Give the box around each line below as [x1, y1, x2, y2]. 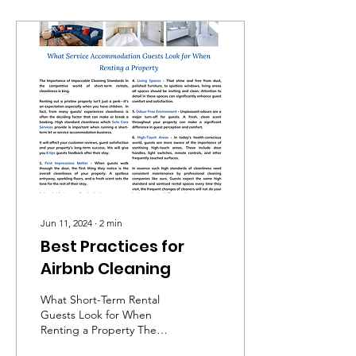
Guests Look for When [41, 308, 152, 322]
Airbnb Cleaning [41, 257, 171, 280]
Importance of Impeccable [41, 338, 173, 352]
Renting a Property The [41, 323, 157, 337]
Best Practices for [41, 235, 184, 257]
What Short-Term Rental [41, 292, 160, 307]
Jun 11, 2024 [41, 217, 92, 229]
